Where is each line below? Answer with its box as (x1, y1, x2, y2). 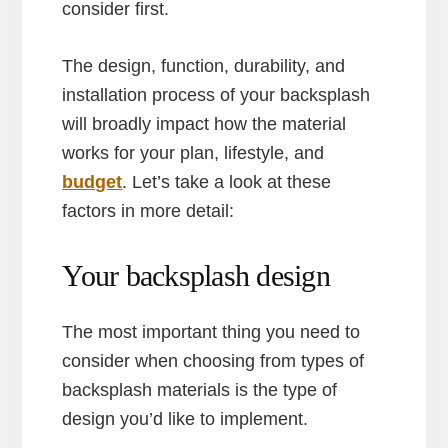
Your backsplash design (62, 259, 330, 293)
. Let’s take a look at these (122, 172, 332, 193)
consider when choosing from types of (62, 351, 365, 372)
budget (62, 172, 123, 193)
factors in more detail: (62, 201, 235, 222)
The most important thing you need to (62, 322, 361, 343)
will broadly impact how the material (62, 114, 347, 135)
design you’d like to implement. (62, 409, 309, 430)
